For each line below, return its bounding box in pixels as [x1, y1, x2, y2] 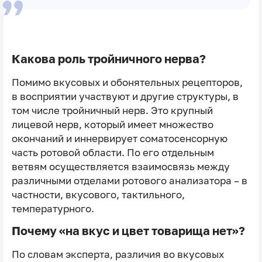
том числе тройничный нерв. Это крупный [11, 104, 213, 116]
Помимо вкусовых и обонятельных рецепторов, [11, 76, 243, 88]
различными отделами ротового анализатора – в [11, 174, 247, 187]
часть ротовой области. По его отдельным [11, 146, 214, 158]
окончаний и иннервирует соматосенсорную [11, 132, 227, 144]
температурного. [11, 202, 94, 215]
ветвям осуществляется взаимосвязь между [11, 160, 230, 173]
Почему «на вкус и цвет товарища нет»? [11, 223, 245, 237]
